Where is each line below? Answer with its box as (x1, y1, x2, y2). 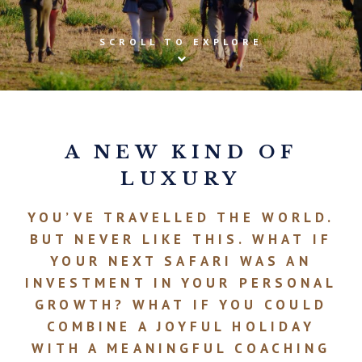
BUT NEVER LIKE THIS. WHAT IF (30, 229, 332, 248)
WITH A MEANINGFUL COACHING (31, 339, 331, 357)
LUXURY (120, 168, 242, 190)
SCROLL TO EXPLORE (99, 36, 263, 48)
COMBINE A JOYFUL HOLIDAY (46, 317, 316, 335)
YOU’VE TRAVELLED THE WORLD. (27, 208, 335, 226)
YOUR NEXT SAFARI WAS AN (50, 251, 312, 270)
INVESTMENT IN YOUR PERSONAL (24, 273, 338, 292)
